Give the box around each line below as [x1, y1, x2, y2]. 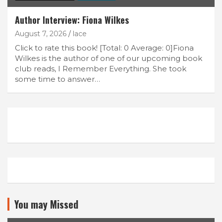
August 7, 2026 [15, 29, 66, 38]
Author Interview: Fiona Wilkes [15, 13, 129, 26]
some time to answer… [15, 74, 100, 84]
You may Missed [14, 196, 78, 212]
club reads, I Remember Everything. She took [15, 63, 186, 73]
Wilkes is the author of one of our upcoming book [15, 53, 202, 63]
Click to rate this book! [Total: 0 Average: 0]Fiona [15, 43, 194, 53]
